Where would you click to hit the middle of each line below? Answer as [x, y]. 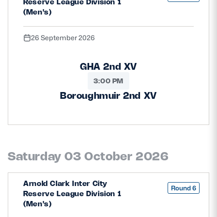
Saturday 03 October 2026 [88, 156]
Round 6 [184, 188]
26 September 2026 [63, 37]
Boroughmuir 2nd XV [108, 95]
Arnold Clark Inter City [65, 184]
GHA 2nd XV [108, 66]
